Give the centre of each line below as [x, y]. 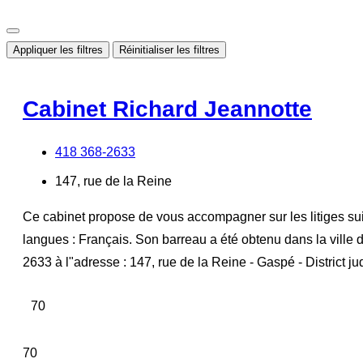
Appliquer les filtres [58, 50]
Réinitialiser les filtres [169, 50]
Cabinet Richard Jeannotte [167, 109]
